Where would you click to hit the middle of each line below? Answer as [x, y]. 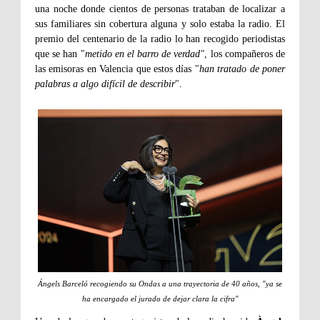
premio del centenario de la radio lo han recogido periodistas [160, 39]
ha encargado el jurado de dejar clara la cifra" [160, 299]
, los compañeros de [245, 54]
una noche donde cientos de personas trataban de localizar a [160, 9]
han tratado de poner [242, 69]
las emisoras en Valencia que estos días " [117, 69]
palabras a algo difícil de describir [105, 84]
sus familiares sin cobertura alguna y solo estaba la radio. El [160, 24]
